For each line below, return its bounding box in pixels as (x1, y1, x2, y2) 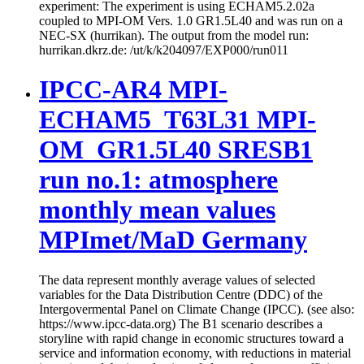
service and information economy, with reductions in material (39, 345, 351, 360)
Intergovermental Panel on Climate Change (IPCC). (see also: (39, 301, 354, 316)
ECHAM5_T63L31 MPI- (39, 105, 316, 135)
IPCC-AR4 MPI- (39, 75, 227, 105)
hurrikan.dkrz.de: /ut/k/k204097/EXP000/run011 (39, 42, 288, 57)
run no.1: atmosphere (39, 165, 278, 195)
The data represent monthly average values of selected (39, 272, 315, 287)
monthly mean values (39, 195, 275, 225)
